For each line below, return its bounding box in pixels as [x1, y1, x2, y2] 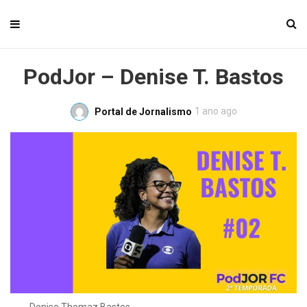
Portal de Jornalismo [94, 106, 192, 117]
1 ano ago [194, 106, 237, 116]
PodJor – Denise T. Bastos [23, 64, 284, 90]
